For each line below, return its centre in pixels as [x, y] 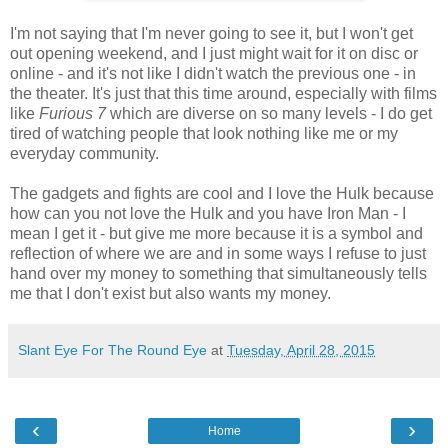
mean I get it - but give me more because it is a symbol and [216, 234]
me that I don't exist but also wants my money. [170, 294]
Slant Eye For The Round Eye [112, 350]
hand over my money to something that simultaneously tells [218, 274]
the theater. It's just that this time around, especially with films [223, 94]
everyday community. [84, 154]
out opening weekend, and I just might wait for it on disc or [214, 54]
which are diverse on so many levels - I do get [269, 114]
